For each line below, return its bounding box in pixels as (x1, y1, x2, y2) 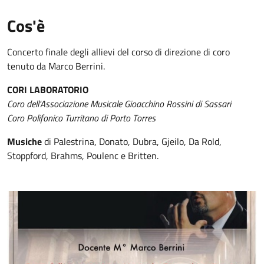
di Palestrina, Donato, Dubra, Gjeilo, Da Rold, (42, 134, 222, 148)
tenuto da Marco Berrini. (7, 59, 105, 73)
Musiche (7, 134, 42, 148)
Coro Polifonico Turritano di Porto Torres (7, 111, 156, 125)
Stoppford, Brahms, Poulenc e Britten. (7, 148, 159, 163)
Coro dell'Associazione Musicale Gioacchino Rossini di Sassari (7, 97, 231, 111)
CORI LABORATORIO (7, 82, 88, 97)
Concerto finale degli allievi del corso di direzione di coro (7, 45, 230, 59)
